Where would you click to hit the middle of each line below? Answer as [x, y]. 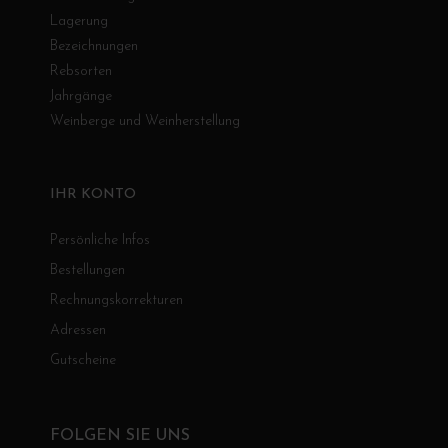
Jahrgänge [81, 97]
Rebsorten [81, 72]
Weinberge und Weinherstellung [145, 122]
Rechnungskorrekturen [116, 301]
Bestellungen [87, 271]
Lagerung [79, 22]
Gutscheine [83, 361]
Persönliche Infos [100, 241]
